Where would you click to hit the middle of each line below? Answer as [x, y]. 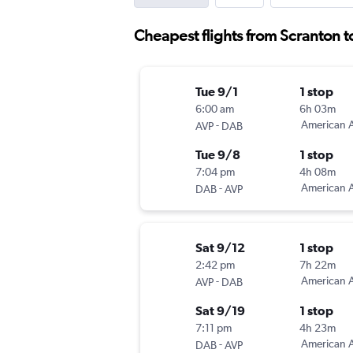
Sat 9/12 [220, 248]
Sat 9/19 [220, 311]
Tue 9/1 [217, 92]
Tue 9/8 [218, 155]
